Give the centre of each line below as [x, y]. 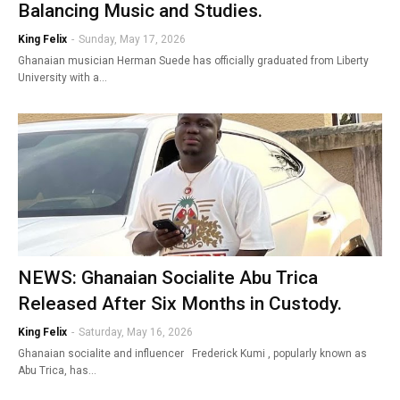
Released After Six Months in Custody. [180, 303]
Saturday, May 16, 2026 [136, 332]
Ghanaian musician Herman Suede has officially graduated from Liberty [193, 60]
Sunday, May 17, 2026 [132, 39]
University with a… [62, 77]
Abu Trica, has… [57, 370]
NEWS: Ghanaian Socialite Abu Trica [168, 277]
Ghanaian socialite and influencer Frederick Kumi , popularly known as [192, 353]
